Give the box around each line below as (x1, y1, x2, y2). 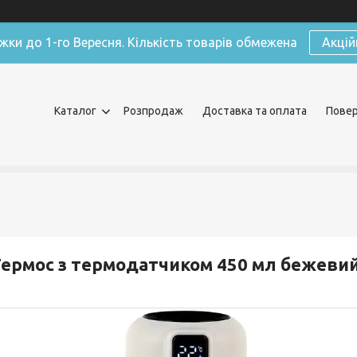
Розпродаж (124, 104, 183, 117)
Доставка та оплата (202, 104, 307, 117)
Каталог (54, 104, 96, 117)
